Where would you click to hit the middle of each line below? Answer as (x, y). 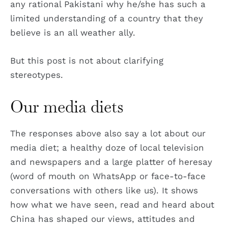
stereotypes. (37, 75)
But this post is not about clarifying (87, 60)
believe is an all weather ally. (73, 32)
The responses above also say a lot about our (108, 134)
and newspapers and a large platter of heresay (111, 162)
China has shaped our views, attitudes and (103, 219)
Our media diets (67, 107)
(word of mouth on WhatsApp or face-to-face (108, 176)
